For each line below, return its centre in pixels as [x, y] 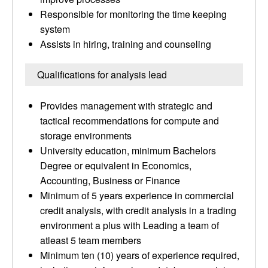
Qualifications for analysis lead [102, 74]
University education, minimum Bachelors [128, 150]
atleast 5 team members [91, 240]
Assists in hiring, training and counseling [126, 44]
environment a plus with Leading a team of [130, 225]
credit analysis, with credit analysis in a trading [138, 210]
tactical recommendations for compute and [130, 121]
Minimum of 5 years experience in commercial [137, 195]
